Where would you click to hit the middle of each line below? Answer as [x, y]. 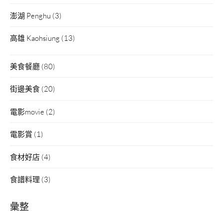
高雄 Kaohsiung [35, 38]
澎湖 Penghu [30, 15]
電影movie [27, 111]
